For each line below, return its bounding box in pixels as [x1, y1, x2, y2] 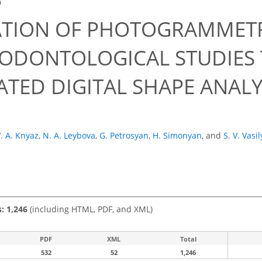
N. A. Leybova [43, 130, 95, 142]
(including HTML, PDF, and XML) [27, 203, 153, 215]
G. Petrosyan [99, 130, 149, 142]
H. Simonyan [153, 130, 202, 142]
